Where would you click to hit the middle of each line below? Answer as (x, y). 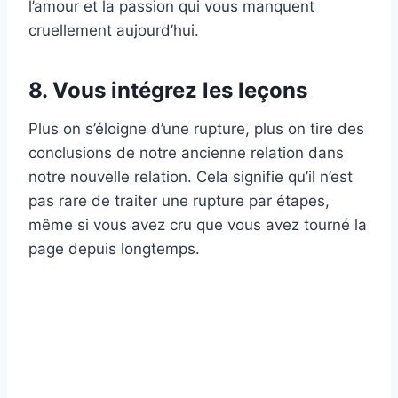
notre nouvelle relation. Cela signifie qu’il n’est (191, 177)
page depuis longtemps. (114, 249)
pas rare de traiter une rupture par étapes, (179, 201)
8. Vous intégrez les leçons (168, 91)
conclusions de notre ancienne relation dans (186, 153)
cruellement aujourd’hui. (114, 31)
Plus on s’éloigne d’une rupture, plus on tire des (196, 129)
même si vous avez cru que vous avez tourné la (198, 225)
